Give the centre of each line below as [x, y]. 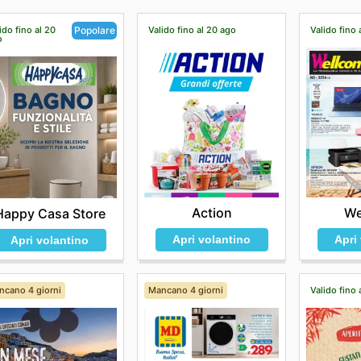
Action [212, 212]
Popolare [94, 30]
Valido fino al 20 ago [193, 29]
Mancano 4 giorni [186, 290]
